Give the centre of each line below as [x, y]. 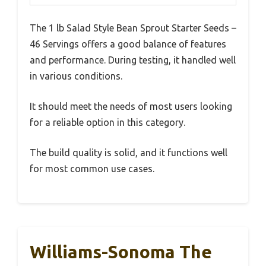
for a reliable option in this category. [107, 122]
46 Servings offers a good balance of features [128, 44]
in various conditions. [76, 76]
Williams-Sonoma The [121, 252]
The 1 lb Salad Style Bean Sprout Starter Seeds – [133, 28]
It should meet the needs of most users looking [131, 106]
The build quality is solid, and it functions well [129, 153]
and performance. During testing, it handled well [133, 60]
